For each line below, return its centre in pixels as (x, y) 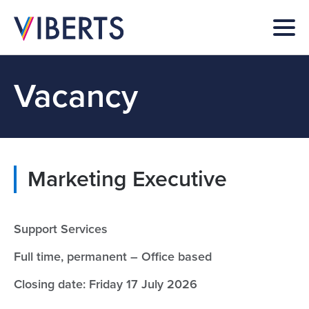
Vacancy (76, 97)
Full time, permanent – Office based (113, 257)
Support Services (61, 229)
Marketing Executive (127, 179)
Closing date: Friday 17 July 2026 (106, 284)
